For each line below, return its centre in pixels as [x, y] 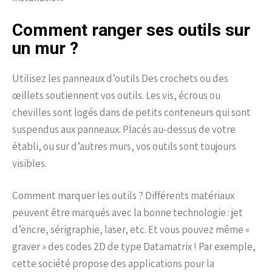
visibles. [29, 164]
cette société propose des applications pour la [113, 264]
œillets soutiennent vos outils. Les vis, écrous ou [116, 96]
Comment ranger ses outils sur [131, 30]
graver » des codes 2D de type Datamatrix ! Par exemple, [134, 247]
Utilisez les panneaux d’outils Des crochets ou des [120, 79]
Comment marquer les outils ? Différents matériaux [123, 196]
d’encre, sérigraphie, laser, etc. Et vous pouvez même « [131, 230]
